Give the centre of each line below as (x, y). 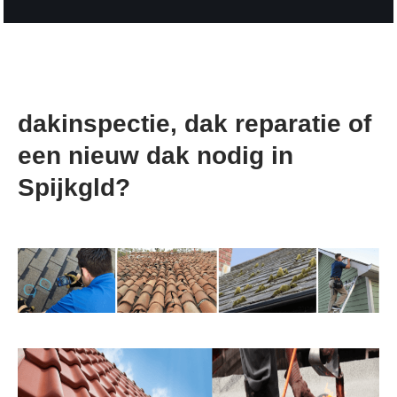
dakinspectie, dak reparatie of (195, 123)
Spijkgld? (74, 187)
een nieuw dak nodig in (156, 155)
